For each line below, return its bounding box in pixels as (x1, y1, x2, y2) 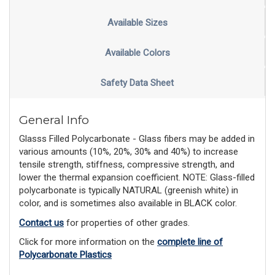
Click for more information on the (19, 236, 157, 248)
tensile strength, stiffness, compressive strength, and (19, 159, 234, 171)
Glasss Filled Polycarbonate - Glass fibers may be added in (19, 133, 255, 145)
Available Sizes (107, 17, 168, 29)
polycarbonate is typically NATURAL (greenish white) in (19, 185, 238, 196)
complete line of (157, 236, 223, 248)
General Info (19, 112, 89, 127)
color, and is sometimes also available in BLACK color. (19, 198, 237, 209)
